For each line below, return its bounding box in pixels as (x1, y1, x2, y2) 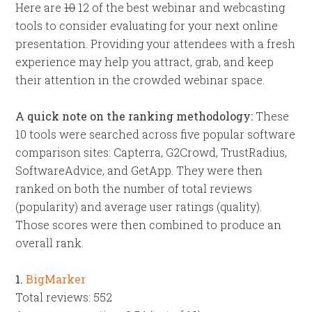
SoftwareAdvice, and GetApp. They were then (15, 163, 263, 178)
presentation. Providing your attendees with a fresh (15, 36, 296, 51)
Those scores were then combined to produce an (15, 217, 282, 232)
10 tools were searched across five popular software (15, 127, 296, 141)
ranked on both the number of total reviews (15, 181, 253, 196)
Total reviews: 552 (15, 290, 113, 304)
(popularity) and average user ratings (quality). (15, 199, 263, 214)
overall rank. (15, 235, 84, 250)
